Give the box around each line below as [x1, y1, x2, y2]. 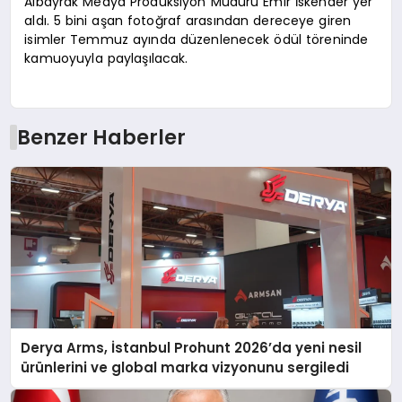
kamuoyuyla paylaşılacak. [24, 49, 188, 68]
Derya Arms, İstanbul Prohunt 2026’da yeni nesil [21, 337, 363, 357]
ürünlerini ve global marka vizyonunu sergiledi [21, 357, 350, 377]
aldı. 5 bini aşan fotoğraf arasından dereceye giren [24, 12, 352, 31]
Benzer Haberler [16, 122, 186, 152]
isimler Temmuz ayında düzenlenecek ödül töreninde [24, 31, 369, 49]
